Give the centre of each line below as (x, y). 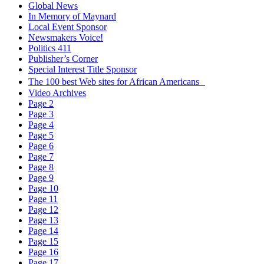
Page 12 (43, 209)
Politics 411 (50, 48)
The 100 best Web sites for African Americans (117, 81)
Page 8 (41, 167)
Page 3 (41, 114)
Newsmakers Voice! (66, 37)
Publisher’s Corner (63, 58)
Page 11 (43, 199)
